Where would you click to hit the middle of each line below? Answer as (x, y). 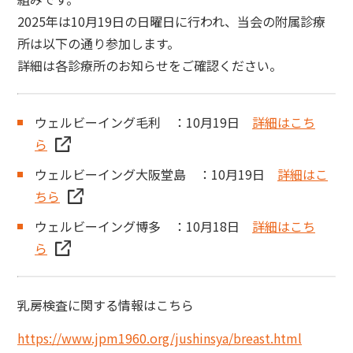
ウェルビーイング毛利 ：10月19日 (143, 123)
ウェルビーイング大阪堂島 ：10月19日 (156, 175)
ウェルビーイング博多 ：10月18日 (143, 227)
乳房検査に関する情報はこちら (106, 305)
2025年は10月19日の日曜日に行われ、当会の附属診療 (171, 22)
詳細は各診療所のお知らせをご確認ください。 (150, 66)
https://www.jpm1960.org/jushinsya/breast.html (160, 338)
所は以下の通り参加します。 (98, 44)
